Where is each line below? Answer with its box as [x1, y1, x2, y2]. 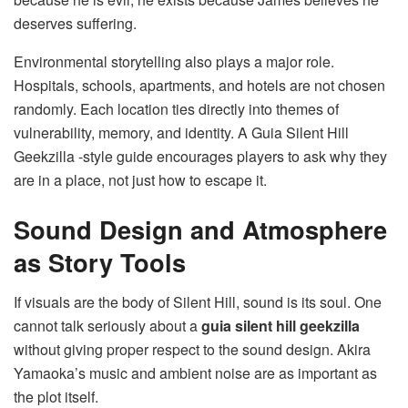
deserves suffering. [14, 13, 137, 35]
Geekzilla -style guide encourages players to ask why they [14, 146, 387, 168]
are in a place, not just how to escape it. [14, 169, 267, 191]
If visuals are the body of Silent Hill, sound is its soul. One [14, 291, 382, 313]
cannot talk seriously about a [14, 315, 201, 337]
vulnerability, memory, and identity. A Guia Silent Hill [14, 122, 349, 144]
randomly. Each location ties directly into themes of [14, 98, 339, 120]
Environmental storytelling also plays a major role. [14, 51, 334, 73]
